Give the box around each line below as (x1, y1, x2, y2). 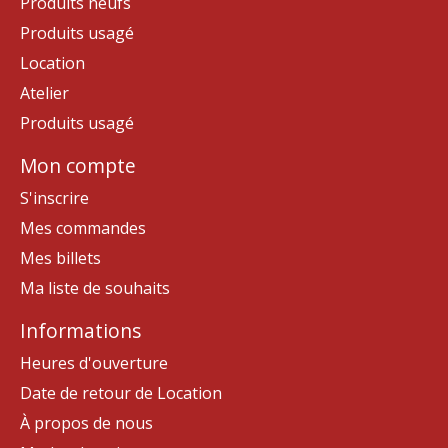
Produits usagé (20, 112, 134, 135)
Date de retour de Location (20, 381, 222, 404)
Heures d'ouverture (20, 351, 168, 374)
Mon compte (20, 152, 136, 180)
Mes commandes (20, 216, 146, 239)
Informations (20, 316, 141, 344)
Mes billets (20, 246, 101, 269)
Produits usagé (20, 22, 134, 45)
